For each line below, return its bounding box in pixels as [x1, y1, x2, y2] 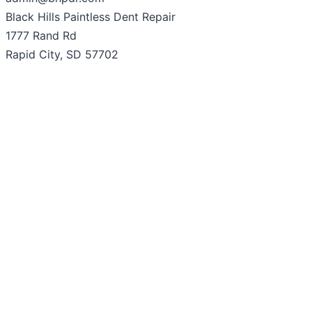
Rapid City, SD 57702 [6, 47, 118, 62]
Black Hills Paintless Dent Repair [6, 10, 175, 24]
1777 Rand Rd [6, 29, 77, 43]
